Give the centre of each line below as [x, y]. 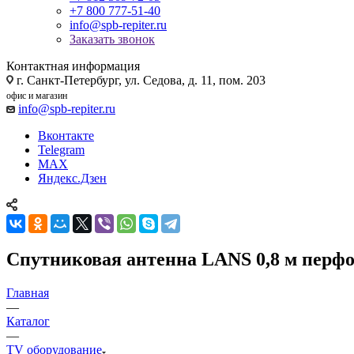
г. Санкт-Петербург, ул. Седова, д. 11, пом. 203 [139, 80]
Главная [28, 292]
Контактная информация [73, 66]
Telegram [61, 149]
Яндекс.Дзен [72, 178]
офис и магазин [37, 95]
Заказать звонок [112, 39]
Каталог [28, 321]
